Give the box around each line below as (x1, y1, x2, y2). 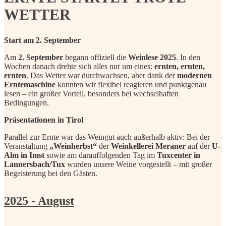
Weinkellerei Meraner (111, 141, 186, 150)
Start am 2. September (4, 35, 81, 44)
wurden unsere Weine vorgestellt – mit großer (65, 159, 212, 168)
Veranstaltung (4, 141, 49, 150)
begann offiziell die (63, 52, 128, 62)
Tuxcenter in (157, 150, 200, 159)
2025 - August (4, 194, 74, 207)
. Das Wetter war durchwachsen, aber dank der (26, 71, 177, 80)
